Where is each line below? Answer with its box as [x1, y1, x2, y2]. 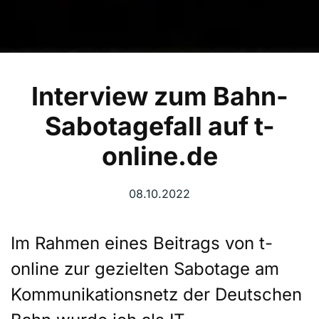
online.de [101, 140, 218, 172]
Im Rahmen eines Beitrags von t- [11, 233, 273, 254]
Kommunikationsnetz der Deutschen [11, 284, 302, 305]
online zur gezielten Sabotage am [11, 258, 279, 280]
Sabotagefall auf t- [44, 110, 275, 142]
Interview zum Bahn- [31, 80, 288, 113]
